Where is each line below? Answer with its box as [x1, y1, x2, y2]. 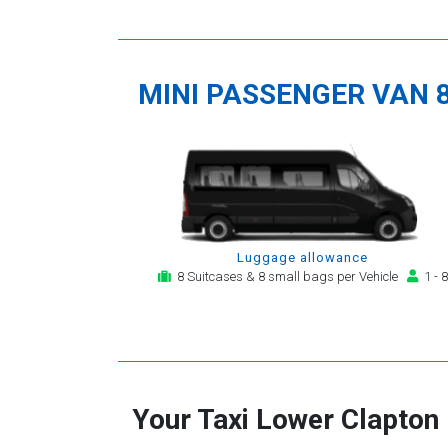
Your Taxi [132, 403, 256, 436]
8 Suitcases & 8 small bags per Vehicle [170, 269, 407, 285]
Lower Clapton [256, 403, 439, 436]
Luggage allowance [237, 250, 368, 266]
